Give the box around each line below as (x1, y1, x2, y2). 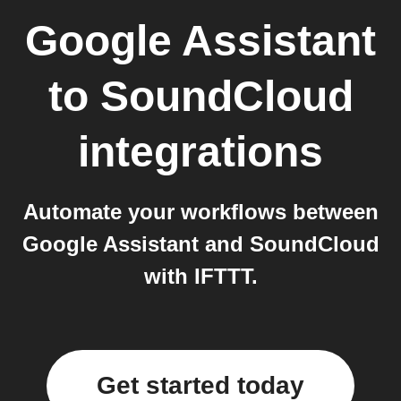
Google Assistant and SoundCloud (21, 232, 380, 256)
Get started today (97, 371, 304, 399)
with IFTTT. (143, 264, 258, 288)
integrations (78, 128, 323, 175)
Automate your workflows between (22, 200, 379, 224)
